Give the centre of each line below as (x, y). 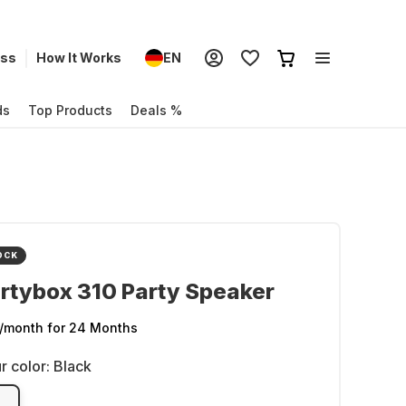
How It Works (79, 58)
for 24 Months (92, 328)
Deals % (156, 110)
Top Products (70, 110)
